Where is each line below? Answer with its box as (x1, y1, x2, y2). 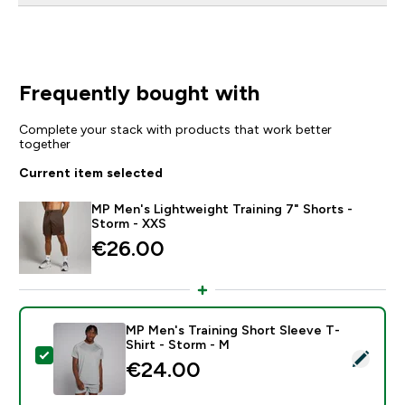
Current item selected (18, 165, 163, 180)
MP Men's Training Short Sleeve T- (125, 322, 340, 337)
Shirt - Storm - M (125, 336, 230, 352)
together (18, 136, 71, 151)
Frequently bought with (18, 80, 259, 105)
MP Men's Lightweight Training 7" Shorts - (90, 201, 353, 216)
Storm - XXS (90, 215, 166, 231)
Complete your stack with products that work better (18, 121, 332, 137)
